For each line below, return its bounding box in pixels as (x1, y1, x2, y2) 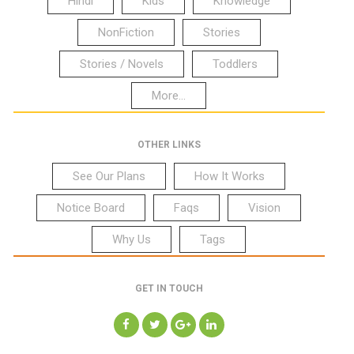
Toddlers (213, 56, 258, 71)
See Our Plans (73, 168, 146, 183)
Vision (248, 200, 281, 215)
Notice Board (57, 200, 126, 215)
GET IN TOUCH (134, 282, 203, 294)
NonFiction (97, 24, 154, 40)
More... (152, 88, 186, 103)
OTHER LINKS (137, 138, 201, 150)
